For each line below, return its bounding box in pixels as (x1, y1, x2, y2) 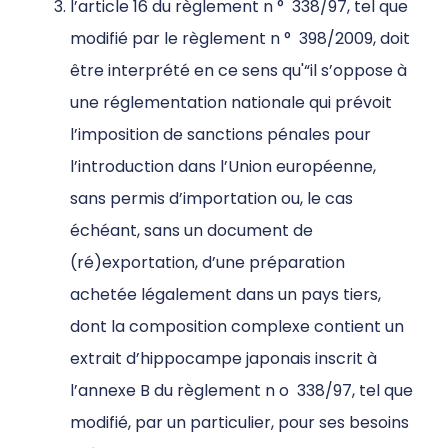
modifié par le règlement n (70, 27, 284, 51)
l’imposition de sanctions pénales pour (70, 123, 371, 147)
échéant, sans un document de (70, 219, 313, 243)
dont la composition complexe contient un (70, 315, 404, 339)
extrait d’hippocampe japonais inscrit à (70, 347, 377, 371)
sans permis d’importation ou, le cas (70, 187, 353, 211)
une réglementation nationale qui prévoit (70, 91, 392, 115)
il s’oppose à (310, 59, 407, 83)
